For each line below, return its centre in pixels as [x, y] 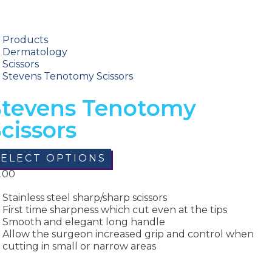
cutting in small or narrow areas [79, 246]
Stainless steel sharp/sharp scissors [84, 197]
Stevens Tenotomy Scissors [67, 76]
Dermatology [35, 52]
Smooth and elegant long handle [83, 222]
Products [25, 40]
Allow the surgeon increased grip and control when [128, 234]
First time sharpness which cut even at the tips [114, 209]
